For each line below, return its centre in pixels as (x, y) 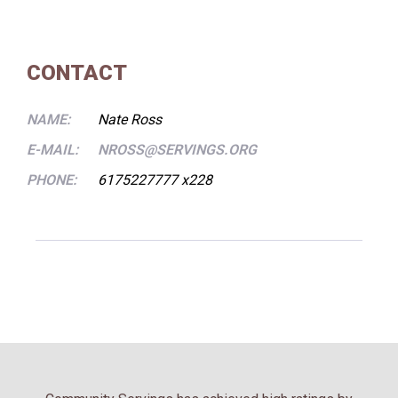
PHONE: (52, 180)
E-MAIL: (52, 150)
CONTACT (77, 73)
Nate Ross (130, 119)
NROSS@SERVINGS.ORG (177, 150)
